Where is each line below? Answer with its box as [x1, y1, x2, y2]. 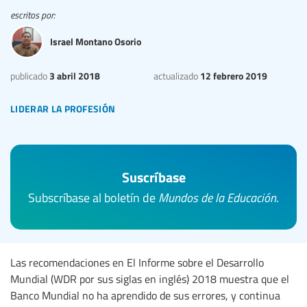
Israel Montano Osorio [50, 34, 141, 49]
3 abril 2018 [47, 68, 100, 82]
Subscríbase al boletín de [28, 189, 158, 206]
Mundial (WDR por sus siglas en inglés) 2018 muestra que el [10, 271, 289, 287]
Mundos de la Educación [158, 189, 276, 206]
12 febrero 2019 [198, 68, 267, 82]
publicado [10, 69, 47, 82]
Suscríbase [121, 167, 186, 187]
